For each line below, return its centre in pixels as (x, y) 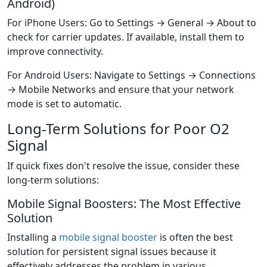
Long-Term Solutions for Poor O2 (118, 129)
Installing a (33, 237)
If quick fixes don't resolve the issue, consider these (123, 166)
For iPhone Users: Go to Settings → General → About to (132, 23)
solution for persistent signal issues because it (112, 252)
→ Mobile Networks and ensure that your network (121, 90)
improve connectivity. (55, 52)
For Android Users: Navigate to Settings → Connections (131, 75)
